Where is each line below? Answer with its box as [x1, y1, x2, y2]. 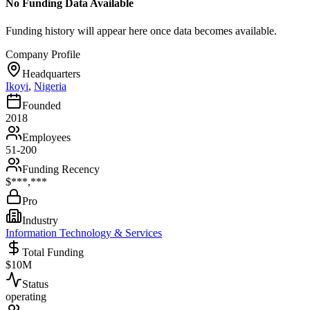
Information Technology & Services [6, 226, 162, 239]
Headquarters [22, 67, 80, 80]
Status [22, 277, 48, 290]
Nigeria [34, 80, 66, 92]
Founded [22, 99, 61, 111]
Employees [22, 131, 71, 143]
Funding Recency [22, 163, 100, 175]
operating [6, 290, 46, 302]
